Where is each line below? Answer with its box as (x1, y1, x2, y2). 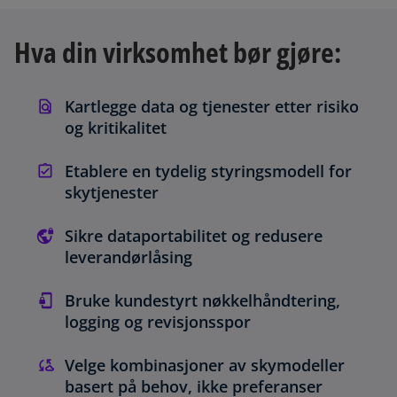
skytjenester (65, 182, 159, 204)
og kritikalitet (65, 117, 167, 139)
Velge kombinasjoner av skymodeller (65, 354, 345, 377)
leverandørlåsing (65, 246, 192, 269)
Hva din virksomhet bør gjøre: (14, 32, 341, 71)
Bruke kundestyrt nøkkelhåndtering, (65, 290, 340, 312)
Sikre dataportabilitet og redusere (65, 225, 323, 247)
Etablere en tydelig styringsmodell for (65, 160, 352, 183)
